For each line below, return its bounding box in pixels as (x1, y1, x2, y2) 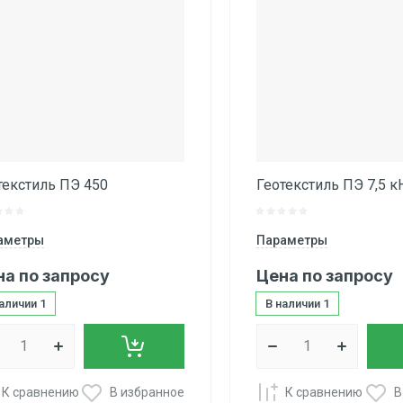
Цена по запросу (256, 266, 394, 286)
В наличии (265, 297, 324, 311)
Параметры (256, 233, 328, 248)
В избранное (110, 384, 185, 399)
